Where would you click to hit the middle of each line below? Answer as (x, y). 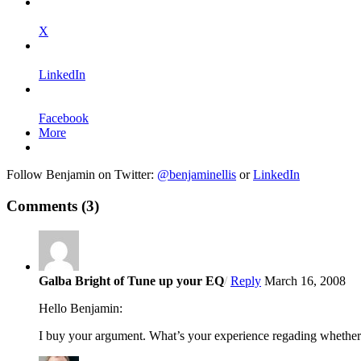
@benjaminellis (197, 175)
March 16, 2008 (305, 280)
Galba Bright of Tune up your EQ (131, 280)
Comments (44, 205)
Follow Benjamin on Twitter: (82, 175)
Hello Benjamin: (81, 308)
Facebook (64, 118)
